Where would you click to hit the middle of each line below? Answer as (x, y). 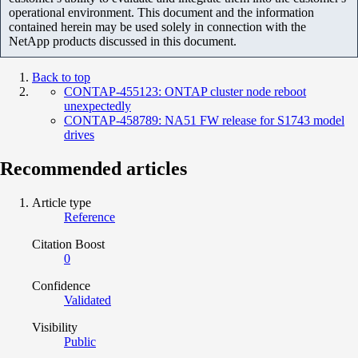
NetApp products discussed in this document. (123, 42)
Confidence (61, 286)
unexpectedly (97, 106)
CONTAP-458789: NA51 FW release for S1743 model (204, 121)
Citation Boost (68, 245)
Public (80, 342)
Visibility (55, 328)
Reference (89, 217)
